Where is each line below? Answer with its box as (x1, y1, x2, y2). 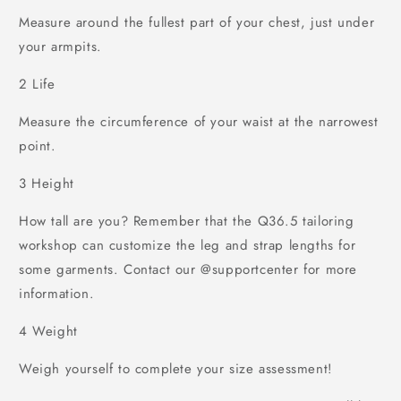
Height (26, 173, 74, 193)
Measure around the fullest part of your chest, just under (19, 12, 375, 32)
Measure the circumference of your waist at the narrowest (19, 111, 379, 132)
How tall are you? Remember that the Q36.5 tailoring (19, 210, 354, 231)
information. (19, 283, 95, 303)
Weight (27, 320, 78, 341)
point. (19, 135, 56, 156)
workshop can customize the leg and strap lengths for (19, 235, 356, 255)
